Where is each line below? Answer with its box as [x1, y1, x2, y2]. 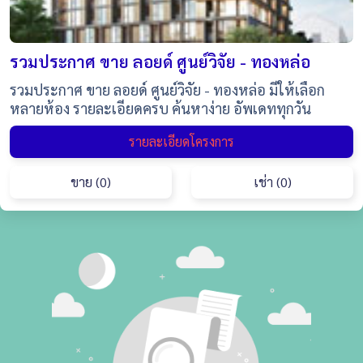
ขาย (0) [70, 173, 111, 191]
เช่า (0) [253, 173, 292, 191]
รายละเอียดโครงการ [129, 133, 234, 151]
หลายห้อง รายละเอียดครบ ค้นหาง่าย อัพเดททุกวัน [10, 98, 311, 117]
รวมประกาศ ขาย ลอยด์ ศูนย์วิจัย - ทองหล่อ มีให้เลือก [10, 79, 325, 99]
